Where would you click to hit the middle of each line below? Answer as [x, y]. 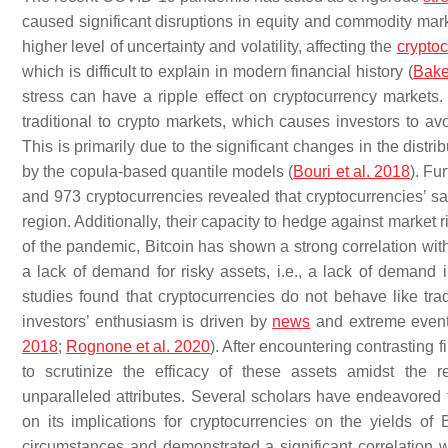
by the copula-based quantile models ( [158, 171]
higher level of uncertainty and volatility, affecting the [209, 46]
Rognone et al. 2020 [138, 346]
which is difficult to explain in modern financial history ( [217, 71]
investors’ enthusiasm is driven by [147, 321]
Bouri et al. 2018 [351, 171]
